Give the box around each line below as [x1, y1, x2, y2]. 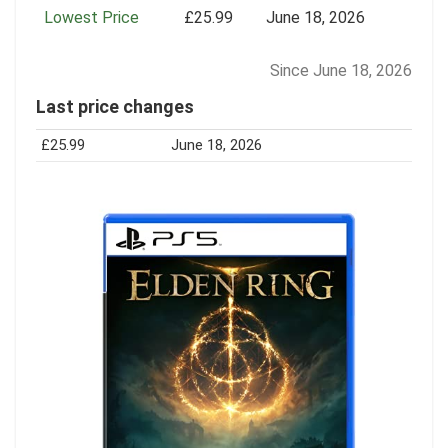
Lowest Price [44, 7, 139, 27]
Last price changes [36, 95, 194, 117]
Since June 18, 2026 [270, 60, 412, 80]
